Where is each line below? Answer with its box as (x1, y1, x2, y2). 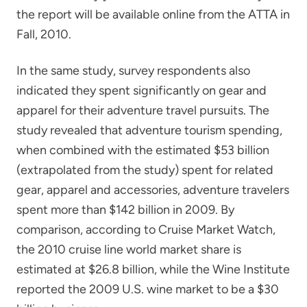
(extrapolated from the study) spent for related (16, 162, 273, 177)
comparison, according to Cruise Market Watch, (16, 221, 275, 237)
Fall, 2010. (16, 26, 71, 42)
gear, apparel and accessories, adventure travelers (16, 182, 289, 197)
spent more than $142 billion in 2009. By (16, 201, 234, 217)
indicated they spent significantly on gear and (16, 82, 267, 98)
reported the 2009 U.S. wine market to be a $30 (16, 281, 279, 297)
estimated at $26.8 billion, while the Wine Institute (16, 261, 290, 277)
